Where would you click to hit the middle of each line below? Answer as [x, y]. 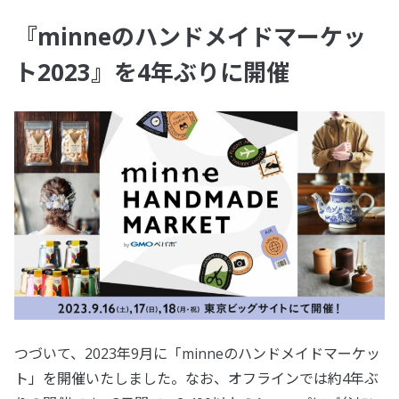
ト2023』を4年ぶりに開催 [152, 73]
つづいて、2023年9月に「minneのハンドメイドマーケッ [197, 354]
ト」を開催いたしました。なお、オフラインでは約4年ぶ [196, 379]
